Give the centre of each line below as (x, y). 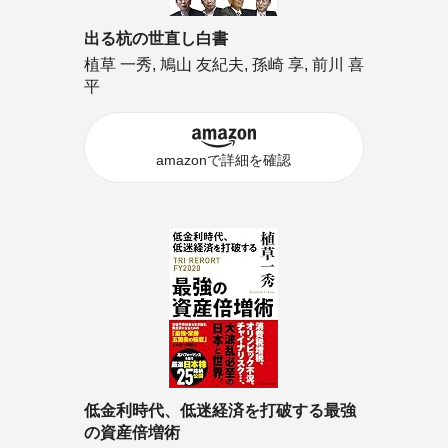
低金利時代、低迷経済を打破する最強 (219, 410)
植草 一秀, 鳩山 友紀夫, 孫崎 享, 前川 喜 (223, 64)
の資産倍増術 (131, 432)
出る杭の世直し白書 (155, 38)
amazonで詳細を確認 (224, 159)
